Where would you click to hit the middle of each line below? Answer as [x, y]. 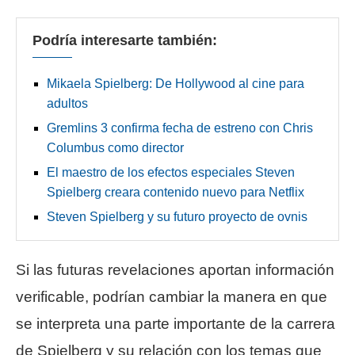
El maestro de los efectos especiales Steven [171, 172]
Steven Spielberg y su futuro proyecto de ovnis [177, 216]
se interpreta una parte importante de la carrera [176, 323]
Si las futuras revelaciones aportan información [175, 269]
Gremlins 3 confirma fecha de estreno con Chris [180, 128]
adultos [67, 103]
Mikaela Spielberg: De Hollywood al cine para [176, 83]
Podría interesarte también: [125, 40]
